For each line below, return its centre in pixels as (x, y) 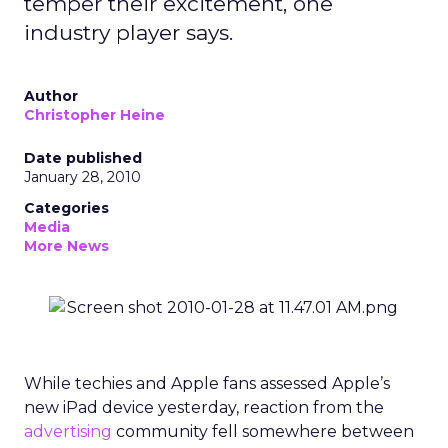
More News (66, 246)
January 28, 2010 (82, 177)
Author (51, 96)
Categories (66, 208)
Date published (83, 158)
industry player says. (128, 32)
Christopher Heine (94, 115)
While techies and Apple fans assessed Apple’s (207, 383)
